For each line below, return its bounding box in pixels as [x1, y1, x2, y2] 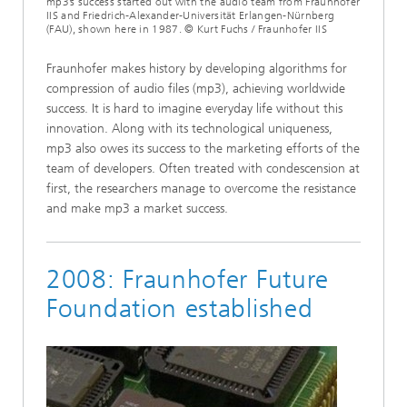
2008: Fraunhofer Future [46, 264, 330, 294]
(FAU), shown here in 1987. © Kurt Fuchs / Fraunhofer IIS [46, 23, 327, 35]
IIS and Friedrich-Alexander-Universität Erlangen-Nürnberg [46, 9, 335, 22]
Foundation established [46, 293, 313, 323]
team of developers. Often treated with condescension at [46, 161, 360, 176]
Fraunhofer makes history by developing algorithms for [46, 61, 347, 76]
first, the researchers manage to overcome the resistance [46, 181, 356, 196]
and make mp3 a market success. [46, 201, 228, 216]
